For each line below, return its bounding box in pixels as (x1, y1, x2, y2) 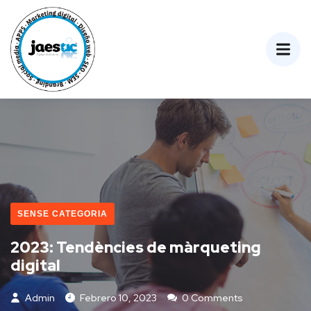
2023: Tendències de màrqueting (10, 237, 261, 258)
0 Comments (180, 292, 243, 305)
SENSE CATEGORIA (17, 209, 108, 219)
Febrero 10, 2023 (80, 292, 157, 305)
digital (10, 255, 60, 276)
